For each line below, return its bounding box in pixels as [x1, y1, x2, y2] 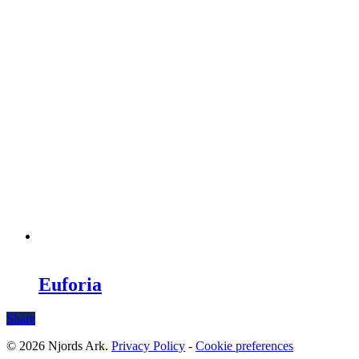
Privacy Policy [111, 338, 185, 353]
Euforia [38, 273, 102, 295]
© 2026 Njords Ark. [6, 338, 111, 353]
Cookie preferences [196, 338, 293, 353]
